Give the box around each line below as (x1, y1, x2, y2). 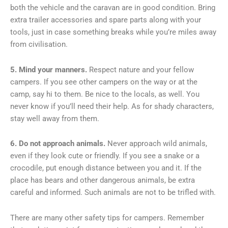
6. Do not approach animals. (10, 139, 105, 149)
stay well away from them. (10, 113, 99, 123)
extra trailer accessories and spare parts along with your (10, 15, 201, 25)
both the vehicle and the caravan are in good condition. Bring (10, 3, 215, 13)
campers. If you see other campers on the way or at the (10, 77, 197, 87)
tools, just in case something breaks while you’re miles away (10, 27, 216, 37)
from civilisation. (10, 40, 68, 49)
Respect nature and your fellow (89, 65, 194, 74)
